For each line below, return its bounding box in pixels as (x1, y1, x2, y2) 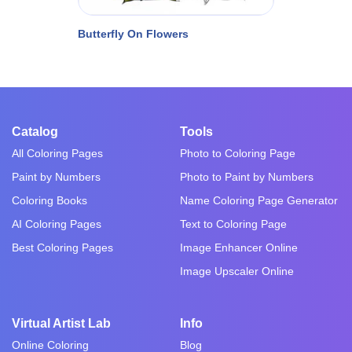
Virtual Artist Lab (12, 316, 111, 330)
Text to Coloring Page (180, 217, 287, 230)
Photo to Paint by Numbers (180, 170, 313, 183)
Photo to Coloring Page (180, 146, 295, 159)
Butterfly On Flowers (78, 27, 189, 40)
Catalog (12, 124, 58, 138)
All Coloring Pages (12, 146, 103, 159)
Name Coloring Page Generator (180, 193, 338, 207)
